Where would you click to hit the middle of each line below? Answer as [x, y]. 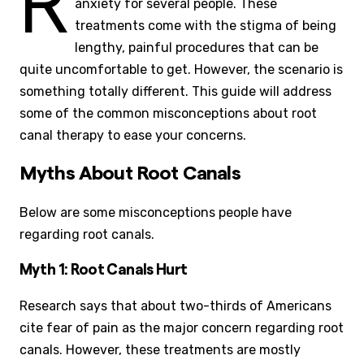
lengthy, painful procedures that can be [197, 48]
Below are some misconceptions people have [156, 213]
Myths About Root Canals [130, 174]
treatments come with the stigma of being [206, 26]
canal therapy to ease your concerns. [133, 136]
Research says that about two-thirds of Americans [175, 306]
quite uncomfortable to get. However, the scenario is [181, 70]
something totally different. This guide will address [175, 92]
